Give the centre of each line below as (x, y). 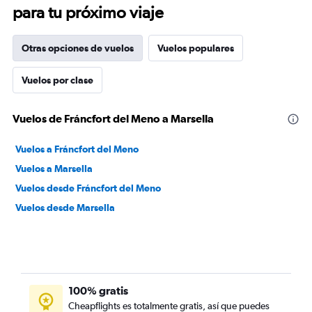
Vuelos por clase (57, 80)
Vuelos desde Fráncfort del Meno (88, 188)
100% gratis (98, 290)
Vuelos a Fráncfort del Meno (77, 149)
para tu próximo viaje (88, 12)
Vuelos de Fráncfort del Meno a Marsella (113, 118)
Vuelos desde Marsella (65, 208)
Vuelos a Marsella (54, 169)
